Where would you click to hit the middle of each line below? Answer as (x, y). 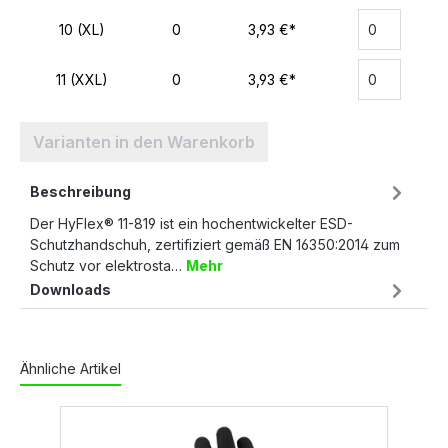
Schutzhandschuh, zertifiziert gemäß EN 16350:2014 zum (215, 245)
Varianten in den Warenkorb (144, 142)
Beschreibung (80, 192)
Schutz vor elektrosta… (108, 266)
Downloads (70, 290)
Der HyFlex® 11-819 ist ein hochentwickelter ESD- (191, 224)
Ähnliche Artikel (70, 369)
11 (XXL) (82, 80)
